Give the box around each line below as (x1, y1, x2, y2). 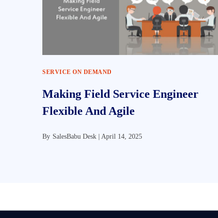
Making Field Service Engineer (42, 88, 199, 100)
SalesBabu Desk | (53, 133, 101, 140)
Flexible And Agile (42, 105, 135, 117)
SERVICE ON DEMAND (42, 69, 112, 75)
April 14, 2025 (101, 133, 142, 140)
